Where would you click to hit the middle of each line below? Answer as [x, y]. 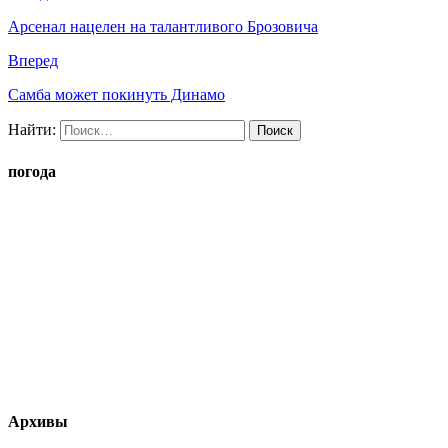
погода [32, 171]
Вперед [33, 61]
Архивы [38, 422]
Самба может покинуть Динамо [116, 95]
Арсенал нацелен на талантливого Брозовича [163, 27]
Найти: [32, 130]
